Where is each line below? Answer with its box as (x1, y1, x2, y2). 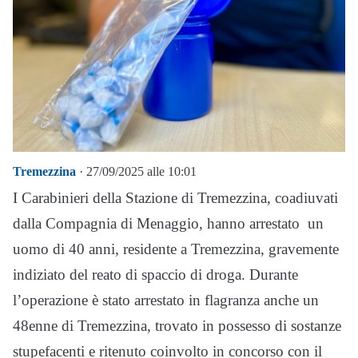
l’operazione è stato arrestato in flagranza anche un (13, 292, 319, 308)
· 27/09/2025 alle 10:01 (76, 165, 197, 178)
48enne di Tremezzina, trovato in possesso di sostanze (13, 317, 341, 334)
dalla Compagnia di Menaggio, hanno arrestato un (13, 215, 324, 232)
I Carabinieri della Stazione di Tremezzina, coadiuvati (13, 189, 338, 206)
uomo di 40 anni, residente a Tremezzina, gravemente (13, 241, 339, 257)
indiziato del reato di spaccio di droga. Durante (13, 266, 298, 283)
